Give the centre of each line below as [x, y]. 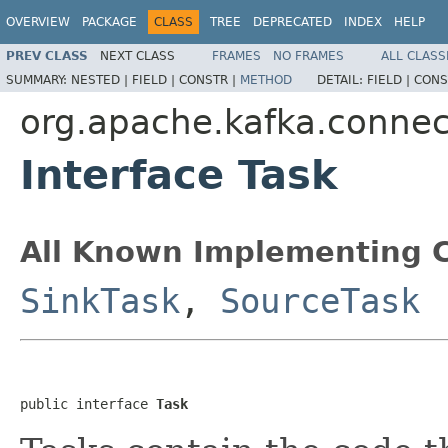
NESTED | [101, 79]
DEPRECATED [292, 22]
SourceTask [320, 300]
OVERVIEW [38, 22]
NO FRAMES [308, 55]
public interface [88, 403]
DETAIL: [342, 79]
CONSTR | [209, 79]
